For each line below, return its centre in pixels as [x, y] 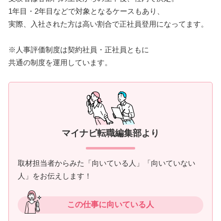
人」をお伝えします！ [55, 176]
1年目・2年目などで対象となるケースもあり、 [86, 11]
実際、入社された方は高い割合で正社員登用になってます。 [108, 24]
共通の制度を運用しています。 [60, 62]
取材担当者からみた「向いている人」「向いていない [107, 163]
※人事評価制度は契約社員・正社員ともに [79, 49]
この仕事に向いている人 [110, 204]
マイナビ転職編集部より [110, 133]
